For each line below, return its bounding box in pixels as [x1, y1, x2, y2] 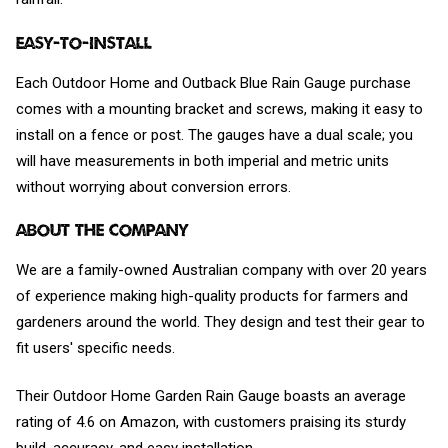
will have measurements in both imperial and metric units [16, 151, 389, 170]
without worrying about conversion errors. [16, 177, 291, 196]
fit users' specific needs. [16, 338, 175, 357]
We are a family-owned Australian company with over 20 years [16, 260, 427, 279]
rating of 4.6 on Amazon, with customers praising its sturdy [16, 413, 406, 432]
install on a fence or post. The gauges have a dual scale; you [16, 125, 413, 144]
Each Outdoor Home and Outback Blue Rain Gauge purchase [16, 73, 411, 92]
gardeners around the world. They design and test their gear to [16, 312, 425, 331]
